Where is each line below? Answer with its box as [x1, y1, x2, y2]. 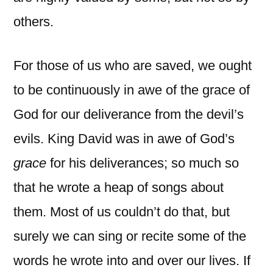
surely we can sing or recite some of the [13, 228, 246, 244]
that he [13, 179, 54, 195]
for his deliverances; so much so [50, 155, 239, 171]
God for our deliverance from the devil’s [13, 106, 244, 122]
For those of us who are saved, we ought [13, 57, 252, 73]
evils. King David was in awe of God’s [13, 130, 235, 146]
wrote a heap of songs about [57, 179, 224, 195]
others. [13, 13, 54, 29]
